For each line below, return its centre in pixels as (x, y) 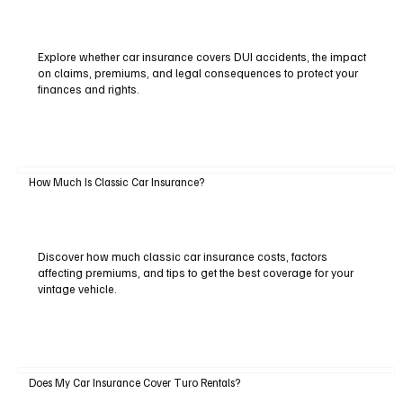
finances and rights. (88, 89)
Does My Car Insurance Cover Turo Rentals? (134, 382)
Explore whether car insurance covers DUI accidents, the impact (201, 56)
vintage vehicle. (77, 289)
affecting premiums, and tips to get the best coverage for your (195, 273)
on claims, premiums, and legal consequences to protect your (197, 72)
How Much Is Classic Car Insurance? (116, 182)
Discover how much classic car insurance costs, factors (182, 257)
